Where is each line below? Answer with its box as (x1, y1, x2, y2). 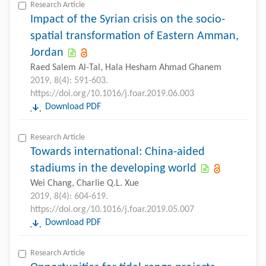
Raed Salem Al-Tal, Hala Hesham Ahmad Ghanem (30, 62, 221, 72)
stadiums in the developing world (30, 162, 197, 175)
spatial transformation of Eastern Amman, (30, 30, 239, 42)
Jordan (30, 46, 64, 59)
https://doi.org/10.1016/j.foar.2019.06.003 (30, 88, 194, 99)
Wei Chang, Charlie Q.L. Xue (30, 178, 139, 188)
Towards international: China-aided (30, 145, 205, 158)
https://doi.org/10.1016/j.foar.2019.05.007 (30, 204, 194, 214)
